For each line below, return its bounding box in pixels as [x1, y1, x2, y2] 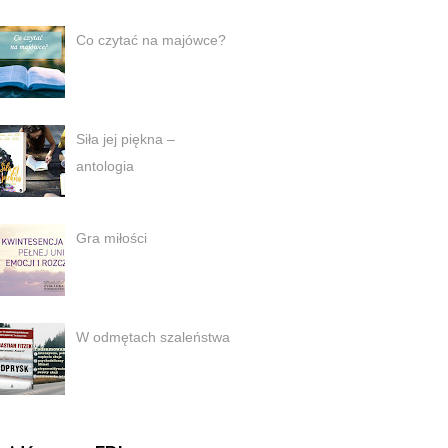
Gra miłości [75, 230, 147, 247]
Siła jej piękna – [75, 131, 175, 148]
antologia [75, 158, 134, 175]
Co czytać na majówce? [75, 32, 226, 49]
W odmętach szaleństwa [75, 329, 230, 346]
